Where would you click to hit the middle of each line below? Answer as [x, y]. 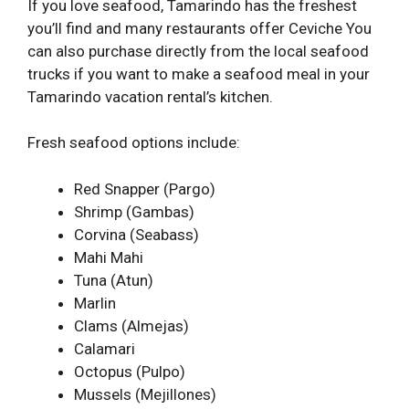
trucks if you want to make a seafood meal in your [199, 73]
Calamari [105, 348]
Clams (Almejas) [131, 325]
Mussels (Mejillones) [145, 394]
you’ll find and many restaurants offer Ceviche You [199, 28]
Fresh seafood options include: [134, 143]
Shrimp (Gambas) [134, 211]
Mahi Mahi [109, 257]
